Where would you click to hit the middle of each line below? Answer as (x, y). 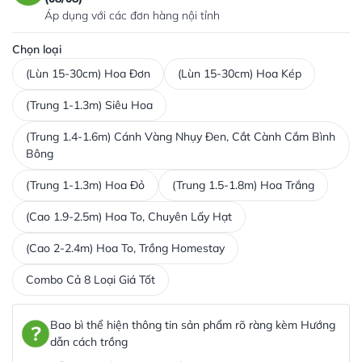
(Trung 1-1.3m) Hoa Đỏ (85, 185)
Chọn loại (37, 49)
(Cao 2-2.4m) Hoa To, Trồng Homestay (125, 248)
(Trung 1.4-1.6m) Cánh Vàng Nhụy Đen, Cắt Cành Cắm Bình (181, 136)
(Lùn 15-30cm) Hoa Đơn (88, 73)
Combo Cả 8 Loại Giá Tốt (90, 279)
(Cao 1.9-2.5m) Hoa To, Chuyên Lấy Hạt (129, 216)
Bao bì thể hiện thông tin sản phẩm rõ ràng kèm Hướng (193, 324)
